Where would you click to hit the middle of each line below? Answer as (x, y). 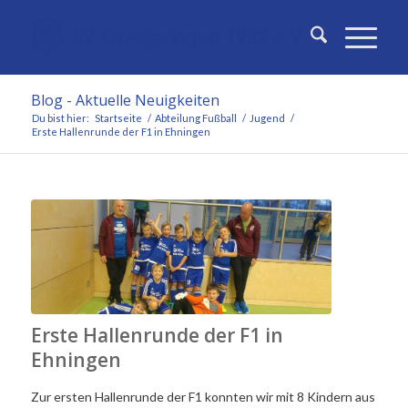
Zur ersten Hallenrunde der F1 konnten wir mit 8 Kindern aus (203, 396)
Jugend (267, 118)
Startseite (118, 118)
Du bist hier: (60, 118)
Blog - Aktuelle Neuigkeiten (125, 100)
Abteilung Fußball (195, 118)
